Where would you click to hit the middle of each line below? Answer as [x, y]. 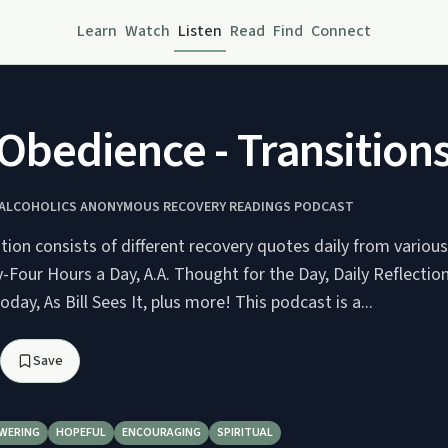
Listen [200, 31]
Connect [341, 31]
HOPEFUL [81, 432]
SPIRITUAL [245, 432]
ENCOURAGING [161, 432]
